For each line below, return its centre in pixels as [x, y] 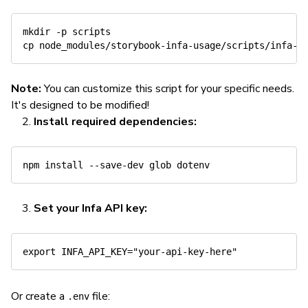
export [39, 252]
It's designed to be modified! [80, 105]
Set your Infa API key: [90, 208]
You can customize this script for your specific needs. [168, 89]
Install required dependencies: [115, 122]
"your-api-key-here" [185, 252]
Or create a [39, 296]
